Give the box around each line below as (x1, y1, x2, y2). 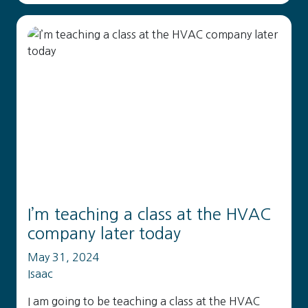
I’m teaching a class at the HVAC (27, 206, 271, 222)
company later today (27, 225, 181, 241)
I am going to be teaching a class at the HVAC (27, 296, 260, 307)
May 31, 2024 (27, 252, 100, 263)
